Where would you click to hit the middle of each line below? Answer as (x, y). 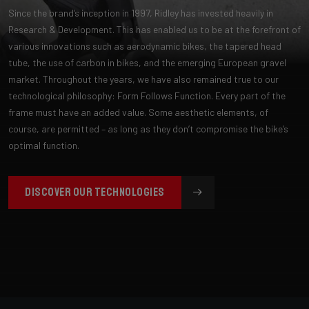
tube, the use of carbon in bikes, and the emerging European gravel (147, 62)
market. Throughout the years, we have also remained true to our (143, 79)
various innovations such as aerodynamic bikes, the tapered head (145, 46)
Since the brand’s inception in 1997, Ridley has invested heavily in (141, 12)
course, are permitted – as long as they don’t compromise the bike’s (148, 128)
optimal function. (44, 145)
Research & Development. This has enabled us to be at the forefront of (154, 29)
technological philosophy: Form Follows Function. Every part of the (147, 95)
